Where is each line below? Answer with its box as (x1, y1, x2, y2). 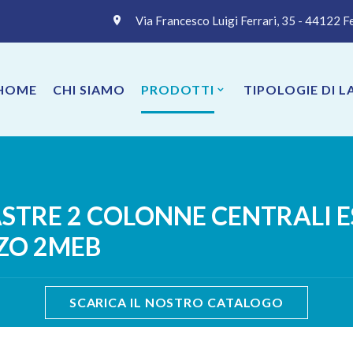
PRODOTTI (141, 81, 214, 97)
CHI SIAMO (53, 81, 125, 97)
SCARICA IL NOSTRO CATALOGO (69, 295, 284, 310)
